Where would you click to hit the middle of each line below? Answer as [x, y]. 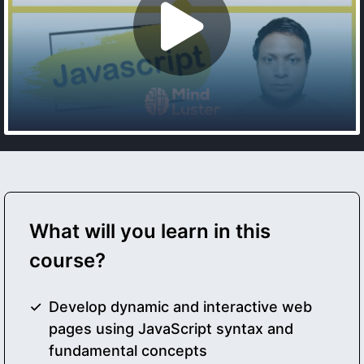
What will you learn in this [150, 232]
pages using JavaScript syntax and [171, 329]
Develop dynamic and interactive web [180, 307]
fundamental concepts [128, 351]
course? [67, 261]
